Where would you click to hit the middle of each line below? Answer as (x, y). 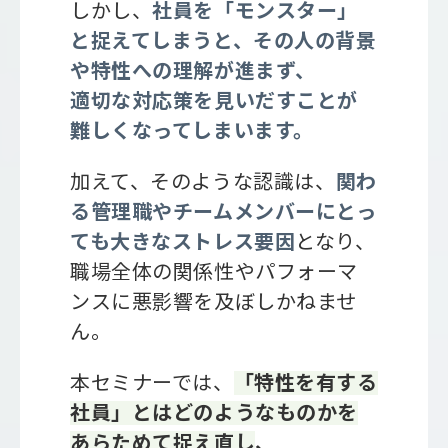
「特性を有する (305, 383)
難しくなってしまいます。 (192, 131)
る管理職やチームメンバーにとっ (223, 212)
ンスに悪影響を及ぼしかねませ (214, 302)
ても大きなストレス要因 (183, 242)
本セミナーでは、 (152, 383)
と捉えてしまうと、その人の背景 (223, 41)
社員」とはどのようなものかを (214, 413)
